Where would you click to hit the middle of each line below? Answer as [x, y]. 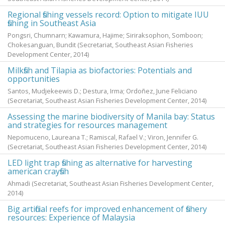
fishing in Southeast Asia [52, 23]
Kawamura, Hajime [96, 35]
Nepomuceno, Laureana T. [47, 137]
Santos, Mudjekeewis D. [44, 91]
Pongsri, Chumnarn [36, 35]
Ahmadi [19, 183]
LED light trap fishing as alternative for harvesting [100, 163]
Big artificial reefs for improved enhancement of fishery [107, 209]
